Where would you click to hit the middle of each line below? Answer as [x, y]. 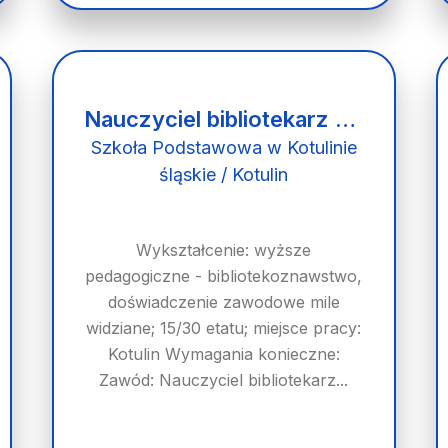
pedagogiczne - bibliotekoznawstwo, [224, 276]
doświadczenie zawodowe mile [223, 302]
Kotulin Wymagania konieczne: [223, 354]
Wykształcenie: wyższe [224, 250]
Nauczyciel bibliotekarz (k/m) [346, 119]
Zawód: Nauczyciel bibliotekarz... [224, 380]
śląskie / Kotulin [224, 174]
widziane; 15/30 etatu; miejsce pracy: [224, 328]
